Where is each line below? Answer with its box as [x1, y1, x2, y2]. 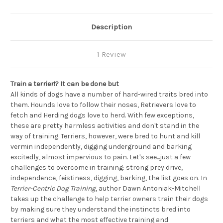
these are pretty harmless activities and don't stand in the [10, 121, 199, 130]
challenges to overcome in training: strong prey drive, [10, 163, 183, 172]
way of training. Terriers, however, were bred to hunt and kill [10, 131, 200, 140]
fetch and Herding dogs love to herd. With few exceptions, [10, 111, 194, 119]
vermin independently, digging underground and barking [10, 142, 192, 151]
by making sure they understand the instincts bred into [10, 205, 191, 214]
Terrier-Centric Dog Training [10, 184, 96, 193]
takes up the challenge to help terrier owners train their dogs [10, 194, 208, 203]
